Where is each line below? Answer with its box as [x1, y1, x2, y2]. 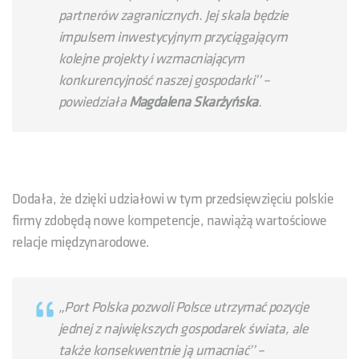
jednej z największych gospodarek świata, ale [58, 320, 309, 337]
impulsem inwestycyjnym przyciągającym [58, 28, 288, 46]
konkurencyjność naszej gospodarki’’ [58, 71, 260, 89]
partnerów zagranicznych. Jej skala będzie [58, 6, 288, 24]
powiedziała [58, 93, 129, 111]
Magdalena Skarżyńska [128, 93, 258, 111]
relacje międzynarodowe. [12, 233, 150, 251]
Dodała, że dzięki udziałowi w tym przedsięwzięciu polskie [12, 190, 334, 208]
